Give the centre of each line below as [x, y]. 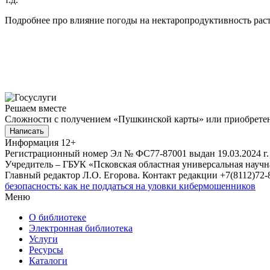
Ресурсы [46, 250]
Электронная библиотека [81, 228]
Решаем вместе [36, 108]
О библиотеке [58, 217]
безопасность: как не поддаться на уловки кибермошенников [130, 186]
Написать [27, 131]
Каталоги [48, 260]
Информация [32, 142]
